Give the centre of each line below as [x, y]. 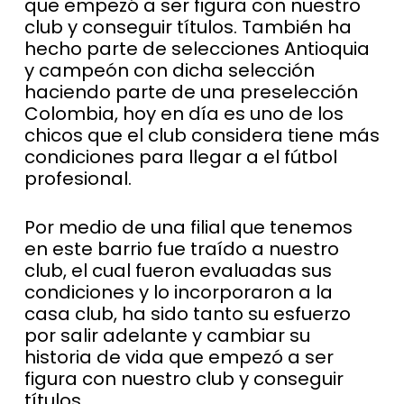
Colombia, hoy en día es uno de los [184, 114]
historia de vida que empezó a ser [179, 357]
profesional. [84, 179]
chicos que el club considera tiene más [202, 135]
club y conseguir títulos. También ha [188, 27]
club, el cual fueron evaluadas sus [178, 271]
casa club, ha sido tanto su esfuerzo [187, 314]
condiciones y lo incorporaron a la [178, 292]
